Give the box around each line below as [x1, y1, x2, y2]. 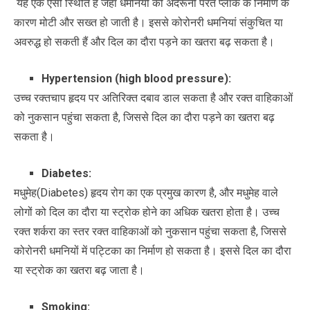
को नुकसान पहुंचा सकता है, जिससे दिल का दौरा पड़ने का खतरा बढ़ [14, 110, 275, 124]
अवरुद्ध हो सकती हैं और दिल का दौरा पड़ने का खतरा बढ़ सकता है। [14, 35, 275, 48]
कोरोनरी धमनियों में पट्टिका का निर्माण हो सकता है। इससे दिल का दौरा [14, 244, 291, 257]
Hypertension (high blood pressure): [42, 71, 231, 85]
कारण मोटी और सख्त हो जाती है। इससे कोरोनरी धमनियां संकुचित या [14, 15, 283, 29]
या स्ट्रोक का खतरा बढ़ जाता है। [14, 263, 145, 277]
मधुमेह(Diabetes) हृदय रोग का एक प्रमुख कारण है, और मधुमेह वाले [14, 185, 278, 199]
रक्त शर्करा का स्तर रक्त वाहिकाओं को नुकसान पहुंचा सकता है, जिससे [14, 224, 286, 238]
